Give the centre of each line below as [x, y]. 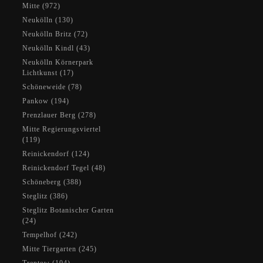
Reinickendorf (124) [56, 154]
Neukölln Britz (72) [55, 34]
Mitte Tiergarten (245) [60, 249]
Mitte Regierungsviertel [62, 129]
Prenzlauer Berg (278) [59, 115]
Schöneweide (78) [52, 87]
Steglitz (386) [45, 196]
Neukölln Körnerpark [58, 62]
